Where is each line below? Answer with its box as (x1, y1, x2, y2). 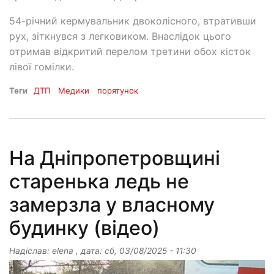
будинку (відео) (9, 216, 160, 240)
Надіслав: (9, 246, 52, 256)
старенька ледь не (9, 169, 189, 194)
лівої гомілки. (9, 61, 74, 73)
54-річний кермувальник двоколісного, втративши (9, 15, 256, 28)
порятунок (97, 86, 139, 96)
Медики (58, 86, 90, 96)
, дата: (73, 246, 105, 256)
